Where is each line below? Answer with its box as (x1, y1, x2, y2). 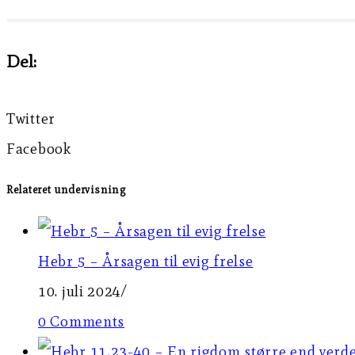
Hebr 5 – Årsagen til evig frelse (38, 251, 254, 270)
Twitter (6, 109, 55, 128)
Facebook (6, 139, 71, 158)
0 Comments (38, 311, 124, 330)
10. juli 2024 (38, 281, 122, 300)
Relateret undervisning (6, 183, 126, 197)
